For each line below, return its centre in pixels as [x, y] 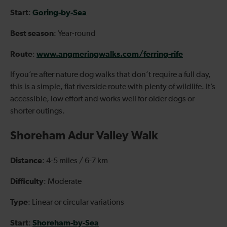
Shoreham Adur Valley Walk [84, 136]
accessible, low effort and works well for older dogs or [102, 99]
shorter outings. [37, 111]
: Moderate [63, 182]
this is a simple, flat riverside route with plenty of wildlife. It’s [113, 87]
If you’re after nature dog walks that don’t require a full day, [110, 75]
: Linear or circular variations [76, 202]
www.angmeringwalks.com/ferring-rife [110, 54]
